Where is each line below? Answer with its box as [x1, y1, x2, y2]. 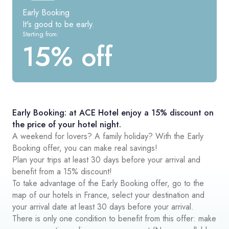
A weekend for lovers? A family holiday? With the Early [12, 130, 203, 142]
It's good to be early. [22, 18, 95, 30]
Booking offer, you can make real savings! [12, 142, 157, 154]
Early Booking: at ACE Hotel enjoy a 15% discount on [12, 107, 214, 119]
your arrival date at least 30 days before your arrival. [12, 201, 194, 213]
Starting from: [22, 30, 59, 39]
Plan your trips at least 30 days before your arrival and [12, 154, 200, 166]
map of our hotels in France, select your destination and [12, 189, 204, 201]
